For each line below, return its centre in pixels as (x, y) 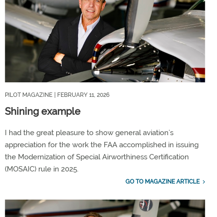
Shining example (43, 111)
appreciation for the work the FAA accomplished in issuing (102, 145)
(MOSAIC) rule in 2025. (42, 169)
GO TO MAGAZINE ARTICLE (162, 181)
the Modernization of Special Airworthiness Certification (97, 157)
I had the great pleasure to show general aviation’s (89, 132)
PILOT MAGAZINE (29, 95)
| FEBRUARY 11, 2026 (82, 95)
